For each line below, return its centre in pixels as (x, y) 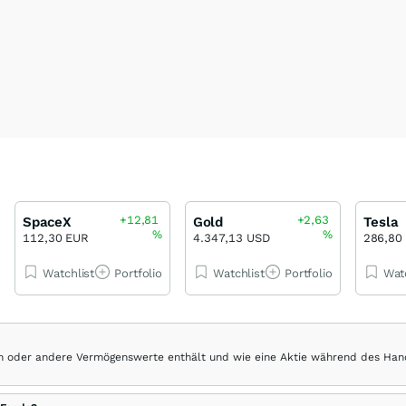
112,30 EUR (56, 238)
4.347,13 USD (232, 238)
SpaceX (47, 222)
